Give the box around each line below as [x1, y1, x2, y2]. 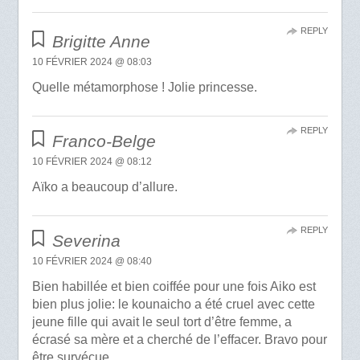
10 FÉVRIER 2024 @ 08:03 [31, 55, 152, 67]
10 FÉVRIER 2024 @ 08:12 [31, 155, 152, 167]
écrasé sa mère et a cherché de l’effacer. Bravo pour [31, 332, 327, 346]
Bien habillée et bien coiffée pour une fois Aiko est [31, 279, 316, 293]
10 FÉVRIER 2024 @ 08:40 [31, 255, 152, 267]
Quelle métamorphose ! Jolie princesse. [31, 80, 257, 94]
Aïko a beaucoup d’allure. [31, 179, 178, 194]
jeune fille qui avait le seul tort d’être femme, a [31, 314, 292, 329]
